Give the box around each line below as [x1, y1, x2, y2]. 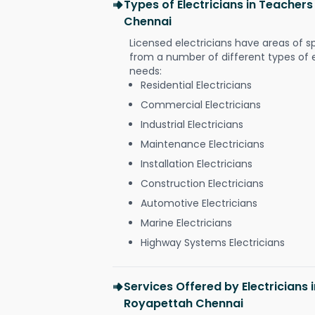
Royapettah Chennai [124, 295, 243, 311]
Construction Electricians [141, 176, 264, 191]
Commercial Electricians [141, 97, 261, 112]
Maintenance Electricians [141, 136, 264, 151]
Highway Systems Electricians [141, 235, 285, 250]
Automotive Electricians [141, 195, 257, 210]
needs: [129, 63, 162, 78]
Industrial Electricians [141, 117, 243, 131]
